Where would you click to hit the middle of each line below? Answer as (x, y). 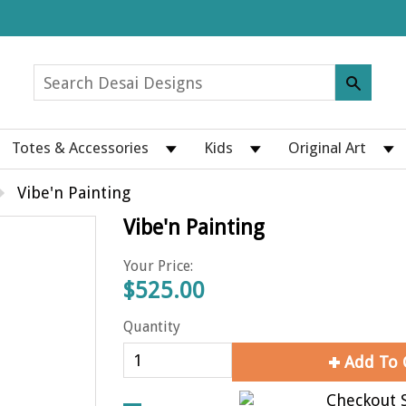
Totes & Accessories (80, 148)
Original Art (327, 148)
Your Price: (158, 266)
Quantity (152, 327)
